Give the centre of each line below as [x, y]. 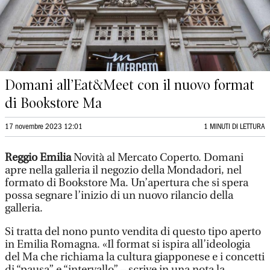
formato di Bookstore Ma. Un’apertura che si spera [127, 183]
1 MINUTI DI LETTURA [234, 127]
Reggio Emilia [38, 158]
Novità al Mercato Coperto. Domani [157, 158]
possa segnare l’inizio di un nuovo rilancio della [119, 196]
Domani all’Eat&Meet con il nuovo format [130, 85]
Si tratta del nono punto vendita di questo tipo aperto [133, 232]
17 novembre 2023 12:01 [44, 127]
